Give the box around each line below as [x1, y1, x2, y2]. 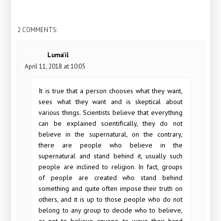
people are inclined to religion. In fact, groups [38, 162, 183, 171]
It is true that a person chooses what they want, [38, 86, 183, 95]
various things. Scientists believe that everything [38, 108, 183, 117]
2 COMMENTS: [17, 25, 58, 34]
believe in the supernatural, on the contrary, [38, 129, 183, 139]
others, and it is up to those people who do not [38, 194, 183, 204]
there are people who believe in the [38, 140, 183, 149]
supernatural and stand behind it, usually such [38, 151, 183, 160]
